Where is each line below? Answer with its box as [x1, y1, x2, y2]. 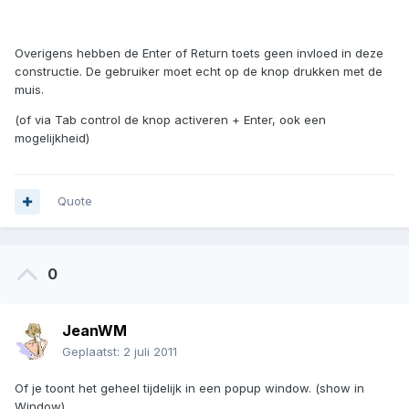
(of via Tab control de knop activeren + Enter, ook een [15, 112, 326, 128]
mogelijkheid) [15, 131, 89, 146]
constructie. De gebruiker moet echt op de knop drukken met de [15, 64, 383, 79]
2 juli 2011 [123, 344, 177, 360]
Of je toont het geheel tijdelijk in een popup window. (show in [15, 381, 364, 396]
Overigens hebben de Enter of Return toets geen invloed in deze [15, 46, 383, 61]
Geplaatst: [62, 344, 123, 360]
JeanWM [62, 321, 127, 341]
